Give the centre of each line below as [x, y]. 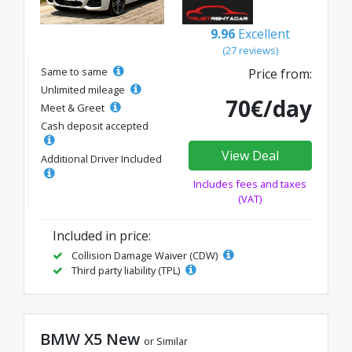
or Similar [166, 341]
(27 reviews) [250, 50]
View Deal [250, 156]
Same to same [75, 71]
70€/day [269, 108]
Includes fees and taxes [250, 184]
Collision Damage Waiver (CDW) [145, 255]
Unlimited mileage [84, 90]
